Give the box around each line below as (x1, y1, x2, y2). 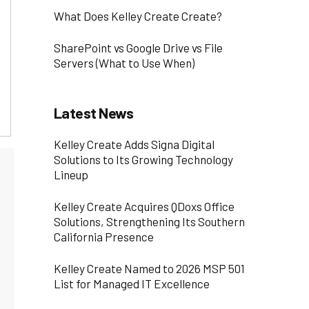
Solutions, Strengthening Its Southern (53, 215, 245, 229)
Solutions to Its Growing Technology (53, 152, 233, 167)
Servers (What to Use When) (53, 55, 195, 70)
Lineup (53, 168, 88, 182)
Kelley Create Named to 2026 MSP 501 (53, 261, 245, 275)
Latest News (53, 103, 134, 121)
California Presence (53, 230, 154, 244)
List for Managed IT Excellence (53, 276, 210, 290)
